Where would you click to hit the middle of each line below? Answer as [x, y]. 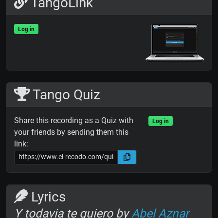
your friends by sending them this [71, 132]
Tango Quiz [65, 94]
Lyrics [47, 197]
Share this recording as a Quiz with [74, 120]
